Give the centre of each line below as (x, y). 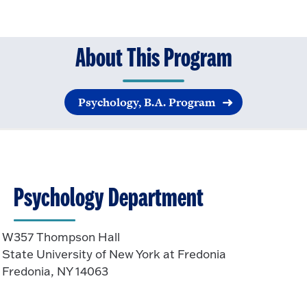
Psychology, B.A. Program (147, 102)
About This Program (153, 59)
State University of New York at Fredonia (114, 254)
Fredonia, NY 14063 (55, 271)
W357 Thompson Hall (61, 237)
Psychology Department (109, 198)
